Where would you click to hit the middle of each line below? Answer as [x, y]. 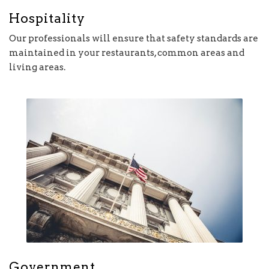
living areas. [37, 67]
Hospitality [47, 19]
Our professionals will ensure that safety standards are [134, 38]
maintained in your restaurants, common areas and [127, 53]
